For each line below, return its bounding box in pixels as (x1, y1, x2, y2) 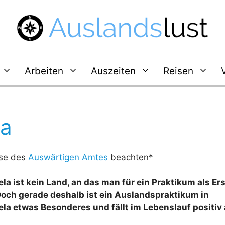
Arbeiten (24, 65, 63, 77)
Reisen (163, 65, 193, 77)
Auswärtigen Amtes (28, 152, 108, 162)
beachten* (108, 152, 153, 162)
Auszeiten (90, 65, 136, 77)
